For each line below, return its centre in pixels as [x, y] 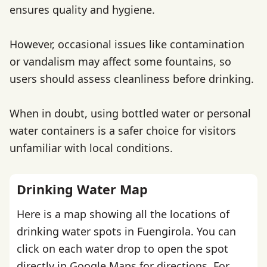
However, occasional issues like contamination [127, 44]
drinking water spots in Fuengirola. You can [126, 232]
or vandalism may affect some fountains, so [120, 61]
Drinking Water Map [82, 189]
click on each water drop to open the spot [122, 249]
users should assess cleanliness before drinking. [132, 78]
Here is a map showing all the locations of [123, 214]
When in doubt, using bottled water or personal [130, 113]
